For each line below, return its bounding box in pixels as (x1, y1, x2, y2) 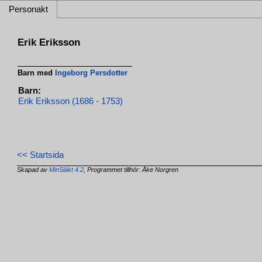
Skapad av (17, 166, 50, 174)
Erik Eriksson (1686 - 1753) (18, 96, 123, 106)
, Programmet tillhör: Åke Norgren (84, 166, 179, 174)
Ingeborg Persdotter (55, 68, 128, 77)
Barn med (18, 68, 56, 77)
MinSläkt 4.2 (49, 166, 84, 174)
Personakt (9, 5, 48, 14)
